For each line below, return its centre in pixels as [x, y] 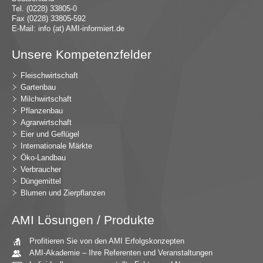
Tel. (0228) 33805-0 [44, 9]
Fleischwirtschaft [49, 76]
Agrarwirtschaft [46, 123]
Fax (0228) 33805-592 [49, 19]
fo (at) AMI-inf [67, 29]
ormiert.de [107, 29]
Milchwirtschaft [46, 99]
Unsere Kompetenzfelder [82, 55]
